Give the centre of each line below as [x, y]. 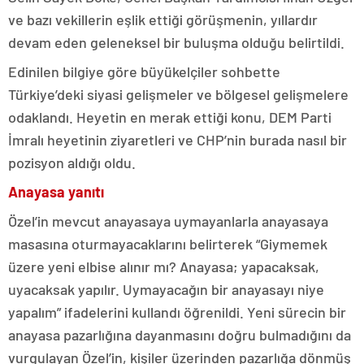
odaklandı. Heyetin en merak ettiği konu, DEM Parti [170, 117]
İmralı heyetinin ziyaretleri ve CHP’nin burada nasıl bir [178, 140]
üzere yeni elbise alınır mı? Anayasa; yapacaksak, [164, 267]
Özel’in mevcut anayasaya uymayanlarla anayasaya [168, 221]
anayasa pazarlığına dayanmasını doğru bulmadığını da [180, 335]
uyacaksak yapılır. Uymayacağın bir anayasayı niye [166, 290]
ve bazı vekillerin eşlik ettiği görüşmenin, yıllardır [163, 20]
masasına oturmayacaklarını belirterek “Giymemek [168, 244]
